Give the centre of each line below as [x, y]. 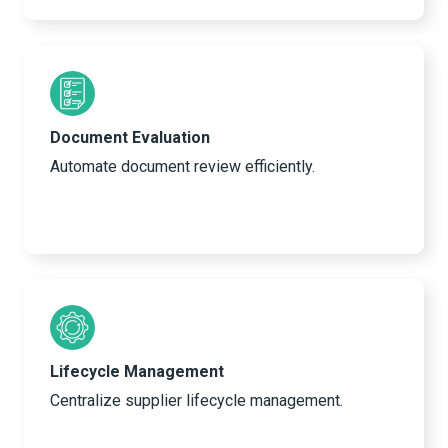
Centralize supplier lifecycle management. [196, 401]
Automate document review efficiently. [182, 167]
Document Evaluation [130, 138]
